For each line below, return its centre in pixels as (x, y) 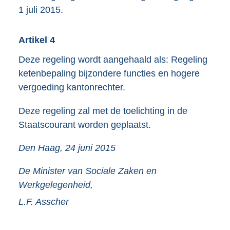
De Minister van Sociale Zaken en (88, 171)
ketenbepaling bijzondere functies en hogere (109, 73)
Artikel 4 (37, 40)
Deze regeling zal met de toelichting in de (103, 111)
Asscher (52, 202)
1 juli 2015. (41, 10)
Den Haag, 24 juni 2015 (67, 148)
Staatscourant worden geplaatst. (85, 124)
